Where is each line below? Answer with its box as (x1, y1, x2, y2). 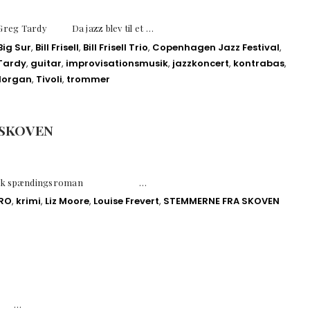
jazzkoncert (172, 56, 229, 70)
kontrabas (233, 56, 284, 70)
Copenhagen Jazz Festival (152, 40, 280, 54)
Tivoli (36, 72, 62, 86)
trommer (66, 72, 110, 86)
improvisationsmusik (66, 56, 168, 70)
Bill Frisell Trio (83, 40, 148, 54)
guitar (30, 56, 62, 70)
